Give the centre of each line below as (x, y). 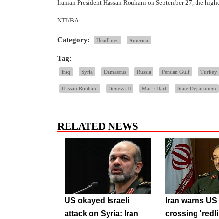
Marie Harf (154, 89)
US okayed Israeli (97, 200)
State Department (197, 89)
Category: (74, 40)
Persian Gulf (176, 72)
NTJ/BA (68, 21)
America (139, 40)
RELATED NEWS (98, 126)
